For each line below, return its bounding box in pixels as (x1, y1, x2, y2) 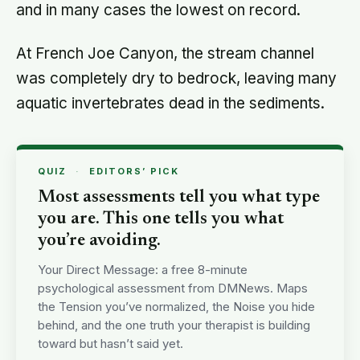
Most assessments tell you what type (38, 188, 320, 207)
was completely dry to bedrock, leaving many (16, 68, 337, 88)
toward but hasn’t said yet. (38, 335, 183, 351)
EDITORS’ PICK (89, 165, 179, 177)
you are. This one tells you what (38, 210, 284, 228)
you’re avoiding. (38, 231, 161, 250)
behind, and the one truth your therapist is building (38, 317, 310, 333)
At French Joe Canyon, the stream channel (16, 43, 314, 63)
